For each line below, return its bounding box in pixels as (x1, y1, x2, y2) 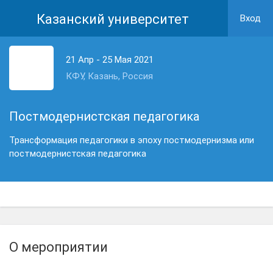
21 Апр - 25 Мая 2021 (66, 54, 154, 65)
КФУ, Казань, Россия (66, 71, 153, 82)
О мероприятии (9, 239, 108, 255)
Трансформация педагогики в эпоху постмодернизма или (9, 135, 254, 146)
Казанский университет (37, 12, 189, 27)
